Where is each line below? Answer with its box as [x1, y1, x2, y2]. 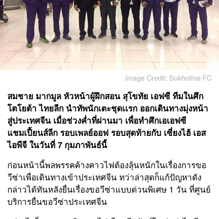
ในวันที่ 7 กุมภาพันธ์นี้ [27, 138, 107, 151]
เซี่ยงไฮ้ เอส [161, 126, 206, 138]
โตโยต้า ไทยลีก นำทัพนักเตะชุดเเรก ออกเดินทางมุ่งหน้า [7, 102, 208, 114]
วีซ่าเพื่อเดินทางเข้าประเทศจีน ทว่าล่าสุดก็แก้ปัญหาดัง [7, 170, 201, 183]
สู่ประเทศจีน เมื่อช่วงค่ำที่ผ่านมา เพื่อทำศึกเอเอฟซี [7, 114, 186, 126]
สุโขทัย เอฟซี [120, 89, 170, 102]
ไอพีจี [7, 138, 27, 151]
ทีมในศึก [170, 89, 203, 102]
